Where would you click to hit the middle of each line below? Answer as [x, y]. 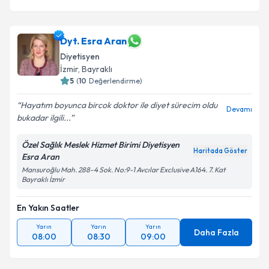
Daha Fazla [216, 232]
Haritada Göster [220, 151]
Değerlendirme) [116, 81]
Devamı [239, 109]
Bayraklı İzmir [43, 179]
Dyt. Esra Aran [93, 41]
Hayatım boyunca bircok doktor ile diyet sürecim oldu [119, 105]
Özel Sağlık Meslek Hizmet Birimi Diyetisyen [101, 145]
